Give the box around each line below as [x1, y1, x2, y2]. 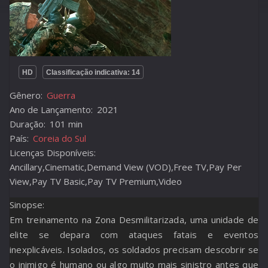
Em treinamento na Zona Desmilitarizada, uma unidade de [10, 214, 258, 226]
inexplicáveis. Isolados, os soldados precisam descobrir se [10, 243, 258, 255]
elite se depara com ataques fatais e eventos [10, 229, 258, 240]
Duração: [10, 118, 45, 130]
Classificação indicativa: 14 [46, 68, 140, 77]
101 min [50, 118, 83, 130]
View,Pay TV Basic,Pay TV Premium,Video [10, 175, 182, 187]
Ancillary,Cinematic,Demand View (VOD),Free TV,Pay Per [10, 161, 242, 173]
